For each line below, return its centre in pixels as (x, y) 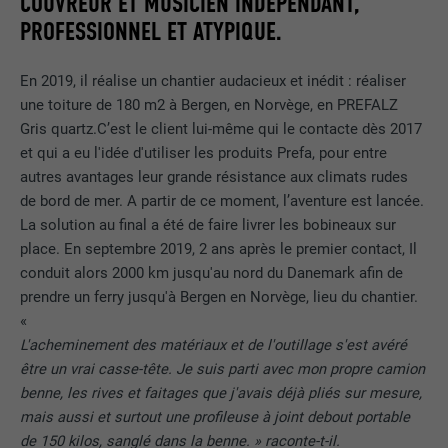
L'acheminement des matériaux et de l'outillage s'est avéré (214, 344)
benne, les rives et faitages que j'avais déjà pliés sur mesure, (221, 392)
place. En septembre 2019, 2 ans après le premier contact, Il (219, 248)
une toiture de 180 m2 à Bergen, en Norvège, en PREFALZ (209, 104)
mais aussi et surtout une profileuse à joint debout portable (215, 416)
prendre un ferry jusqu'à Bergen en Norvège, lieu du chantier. (219, 296)
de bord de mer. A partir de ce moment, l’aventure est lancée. (222, 200)
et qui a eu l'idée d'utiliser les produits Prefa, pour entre (204, 152)
